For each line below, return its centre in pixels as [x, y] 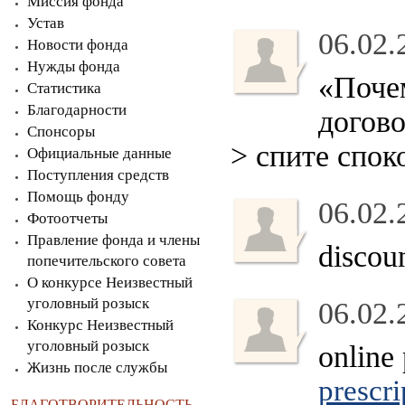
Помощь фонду [78, 197]
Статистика [64, 88]
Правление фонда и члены [113, 240]
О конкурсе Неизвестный [110, 283]
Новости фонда [78, 45]
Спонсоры [61, 132]
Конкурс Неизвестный [100, 325]
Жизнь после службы [97, 367]
